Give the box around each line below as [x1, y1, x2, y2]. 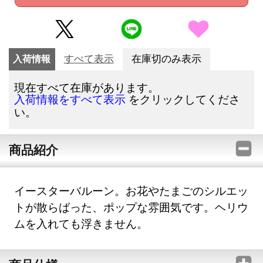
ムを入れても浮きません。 [14, 216, 149, 231]
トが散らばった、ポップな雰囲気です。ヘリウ [14, 200, 249, 215]
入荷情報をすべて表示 [14, 93, 126, 106]
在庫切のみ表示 [131, 53, 201, 65]
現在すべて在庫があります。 [14, 79, 160, 95]
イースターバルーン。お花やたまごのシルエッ [14, 183, 249, 198]
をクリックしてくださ [126, 91, 241, 106]
